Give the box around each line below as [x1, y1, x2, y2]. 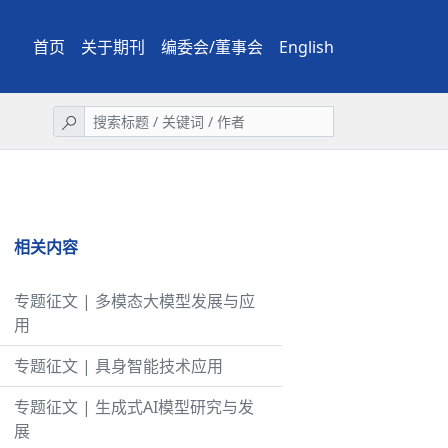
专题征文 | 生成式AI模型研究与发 [14, 396, 254, 418]
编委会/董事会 [161, 35, 263, 58]
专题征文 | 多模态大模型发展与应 [14, 290, 255, 312]
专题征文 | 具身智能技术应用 [14, 355, 223, 377]
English [279, 35, 334, 58]
